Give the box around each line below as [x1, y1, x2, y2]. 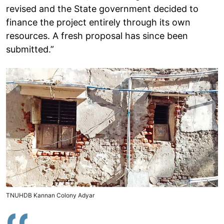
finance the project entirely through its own [6, 16, 190, 27]
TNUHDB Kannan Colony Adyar [6, 191, 94, 199]
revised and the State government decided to [6, 3, 198, 14]
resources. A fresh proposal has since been [6, 30, 188, 41]
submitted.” [6, 43, 54, 54]
